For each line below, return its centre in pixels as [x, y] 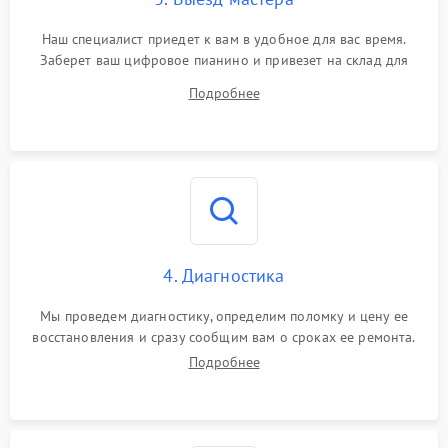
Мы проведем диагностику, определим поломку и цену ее [224, 316]
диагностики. [224, 81]
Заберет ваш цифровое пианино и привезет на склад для [224, 60]
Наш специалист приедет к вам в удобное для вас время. [224, 39]
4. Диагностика [224, 275]
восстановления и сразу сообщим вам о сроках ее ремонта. [224, 337]
